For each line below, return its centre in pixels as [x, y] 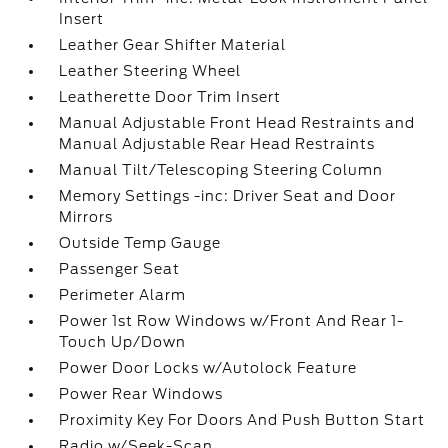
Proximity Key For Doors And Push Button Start [242, 420]
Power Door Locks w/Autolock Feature [208, 368]
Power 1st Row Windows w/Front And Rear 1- [232, 321]
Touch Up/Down [123, 342]
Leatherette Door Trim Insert [170, 97]
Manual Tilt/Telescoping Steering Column [221, 170]
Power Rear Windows [141, 394]
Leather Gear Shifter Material [173, 45]
